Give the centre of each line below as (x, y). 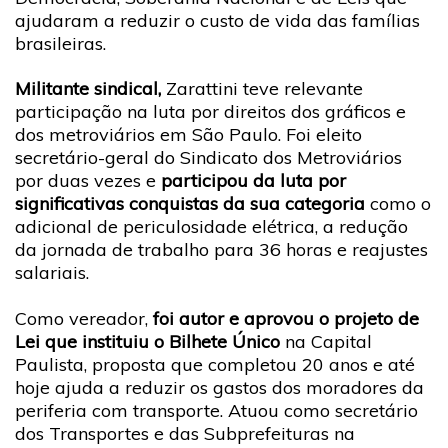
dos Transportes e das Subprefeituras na (185, 433)
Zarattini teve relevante (262, 88)
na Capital (326, 341)
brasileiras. (60, 43)
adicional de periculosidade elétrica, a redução (211, 226)
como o (400, 203)
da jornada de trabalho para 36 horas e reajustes (221, 249)
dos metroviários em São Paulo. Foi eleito (188, 134)
